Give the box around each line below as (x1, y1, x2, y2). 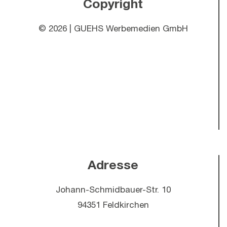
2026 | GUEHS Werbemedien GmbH (48, 24, 188, 33)
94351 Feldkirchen (77, 201, 149, 209)
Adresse (88, 157, 138, 172)
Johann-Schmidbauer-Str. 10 (55, 185, 171, 194)
